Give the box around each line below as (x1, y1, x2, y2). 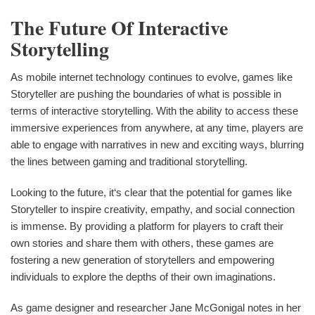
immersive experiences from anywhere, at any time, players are (11, 122, 303, 134)
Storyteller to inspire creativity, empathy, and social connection (11, 203, 295, 216)
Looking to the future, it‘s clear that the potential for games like (11, 186, 292, 199)
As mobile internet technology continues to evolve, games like (11, 71, 292, 84)
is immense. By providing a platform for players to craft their (11, 220, 283, 233)
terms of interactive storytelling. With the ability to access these (11, 105, 298, 117)
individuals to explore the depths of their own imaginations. (11, 271, 276, 283)
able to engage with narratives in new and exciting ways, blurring (11, 139, 304, 151)
